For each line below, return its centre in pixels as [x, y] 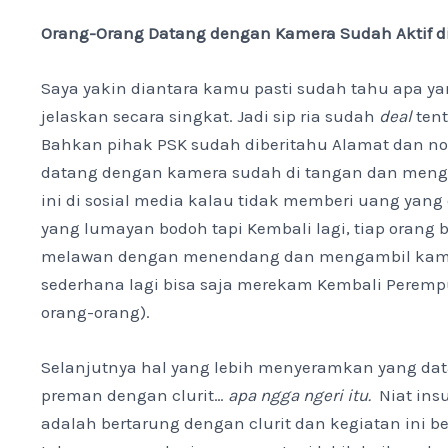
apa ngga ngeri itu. [302, 395]
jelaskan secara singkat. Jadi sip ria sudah [210, 115]
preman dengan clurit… [135, 395]
